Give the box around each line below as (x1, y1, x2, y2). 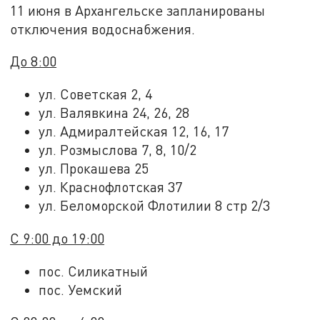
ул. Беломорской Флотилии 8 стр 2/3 (39, 197, 271, 214)
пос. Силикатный (39, 262, 149, 279)
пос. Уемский (39, 281, 123, 298)
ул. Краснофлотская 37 (39, 179, 183, 196)
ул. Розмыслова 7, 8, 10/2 (39, 141, 197, 159)
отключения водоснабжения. (10, 20, 196, 37)
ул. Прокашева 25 (39, 160, 149, 177)
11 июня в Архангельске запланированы (10, 1, 266, 19)
